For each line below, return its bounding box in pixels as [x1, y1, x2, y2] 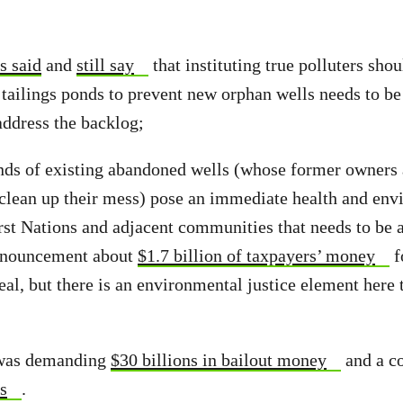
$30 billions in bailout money [111, 350, 327, 370]
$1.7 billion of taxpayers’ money [138, 246, 375, 265]
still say [76, 55, 134, 75]
